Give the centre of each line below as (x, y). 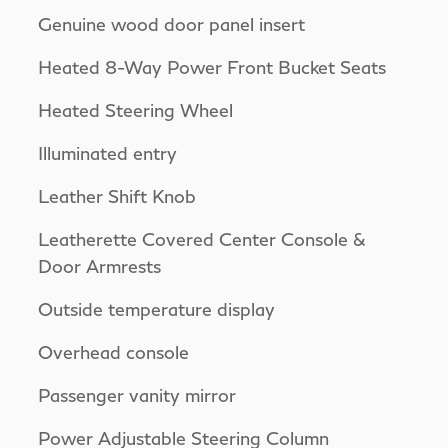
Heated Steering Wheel (135, 109)
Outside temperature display (156, 308)
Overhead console (113, 351)
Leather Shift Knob (117, 195)
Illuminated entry (107, 152)
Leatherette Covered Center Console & (202, 238)
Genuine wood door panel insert (171, 23)
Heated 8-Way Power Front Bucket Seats (212, 66)
